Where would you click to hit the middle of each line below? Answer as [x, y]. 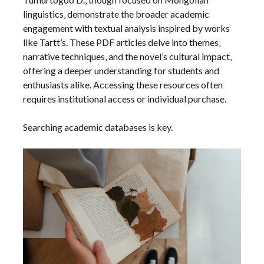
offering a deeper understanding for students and [121, 71]
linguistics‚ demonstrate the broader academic [116, 14]
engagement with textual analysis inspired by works [127, 28]
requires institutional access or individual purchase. [125, 99]
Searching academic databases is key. [98, 127]
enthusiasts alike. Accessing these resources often [123, 85]
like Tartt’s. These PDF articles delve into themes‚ [122, 42]
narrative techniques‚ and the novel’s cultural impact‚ [128, 57]
